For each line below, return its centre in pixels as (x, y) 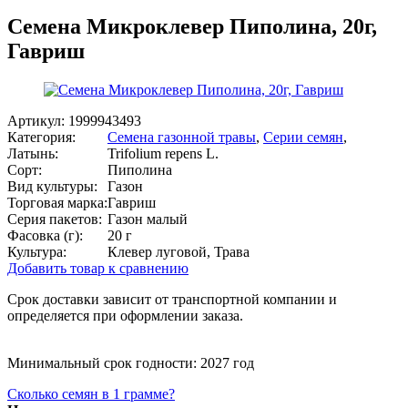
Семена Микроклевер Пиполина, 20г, (192, 26)
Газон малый (148, 219)
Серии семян (303, 137)
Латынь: (33, 153)
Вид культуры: (52, 186)
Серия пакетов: (55, 219)
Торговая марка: (57, 202)
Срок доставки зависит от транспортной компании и (172, 299)
